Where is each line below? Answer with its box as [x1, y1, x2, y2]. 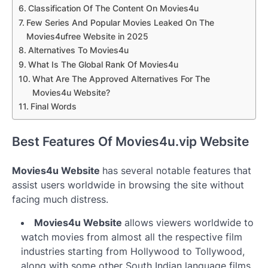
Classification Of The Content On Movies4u [28, 2, 199, 13]
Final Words [30, 100, 84, 111]
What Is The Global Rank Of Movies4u [28, 59, 178, 69]
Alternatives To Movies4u [28, 44, 131, 55]
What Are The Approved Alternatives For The [32, 73, 210, 84]
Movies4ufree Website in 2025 [26, 31, 148, 41]
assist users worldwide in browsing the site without [12, 179, 244, 191]
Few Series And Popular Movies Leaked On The [26, 17, 214, 28]
